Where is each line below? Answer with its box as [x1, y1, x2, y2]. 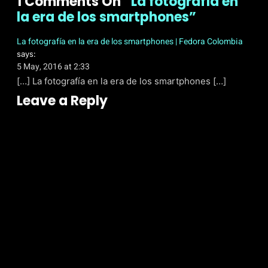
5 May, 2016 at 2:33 [17, 60, 90, 73]
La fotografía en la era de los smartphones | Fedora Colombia [17, 35, 243, 48]
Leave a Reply [17, 91, 108, 110]
